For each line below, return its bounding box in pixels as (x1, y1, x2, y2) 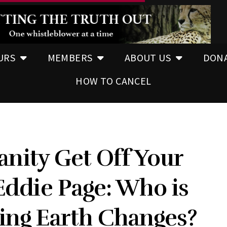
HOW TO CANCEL (75, 74, 152, 87)
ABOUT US (124, 51, 171, 64)
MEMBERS (47, 51, 93, 64)
